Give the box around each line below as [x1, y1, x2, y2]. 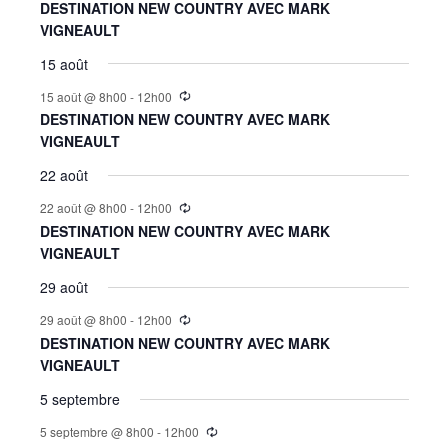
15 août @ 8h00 [39, 87, 127, 105]
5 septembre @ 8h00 [39, 423, 154, 441]
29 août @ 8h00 [39, 311, 127, 329]
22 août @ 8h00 [39, 199, 127, 217]
